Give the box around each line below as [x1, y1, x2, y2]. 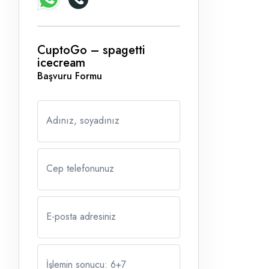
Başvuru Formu [37, 69, 102, 83]
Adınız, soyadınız [46, 113, 119, 128]
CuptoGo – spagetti [37, 41, 145, 59]
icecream [37, 54, 85, 72]
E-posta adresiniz [46, 210, 116, 224]
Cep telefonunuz [46, 162, 114, 176]
